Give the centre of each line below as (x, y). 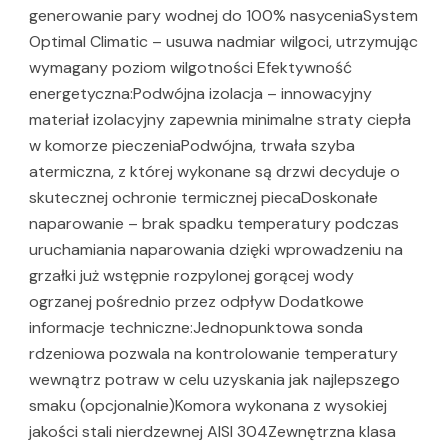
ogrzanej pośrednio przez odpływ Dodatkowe (196, 302)
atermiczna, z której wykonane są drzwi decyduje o (214, 172)
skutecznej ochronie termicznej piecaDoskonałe (203, 198)
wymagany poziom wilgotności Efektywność (190, 68)
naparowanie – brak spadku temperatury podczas (214, 224)
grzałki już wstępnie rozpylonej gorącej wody (191, 276)
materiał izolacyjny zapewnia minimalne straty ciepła (220, 120)
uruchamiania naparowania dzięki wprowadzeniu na (216, 250)
